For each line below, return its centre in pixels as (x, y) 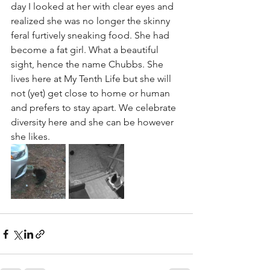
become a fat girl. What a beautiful (86, 50)
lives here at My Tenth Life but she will (92, 79)
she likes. (32, 137)
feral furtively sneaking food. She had (91, 35)
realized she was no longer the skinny (92, 21)
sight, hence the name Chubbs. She (88, 64)
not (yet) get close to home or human (92, 93)
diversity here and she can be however (93, 122)
